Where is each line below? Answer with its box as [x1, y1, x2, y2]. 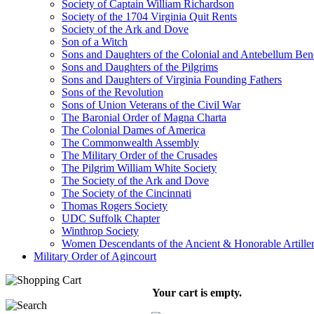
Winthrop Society [62, 225, 139, 237]
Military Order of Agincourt [34, 250, 156, 262]
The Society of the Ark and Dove [62, 175, 209, 186]
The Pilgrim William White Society [62, 162, 217, 174]
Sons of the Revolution [62, 86, 163, 98]
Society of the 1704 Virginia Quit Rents [62, 11, 237, 22]
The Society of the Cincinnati [62, 187, 191, 199]
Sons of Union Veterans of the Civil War [62, 99, 240, 111]
